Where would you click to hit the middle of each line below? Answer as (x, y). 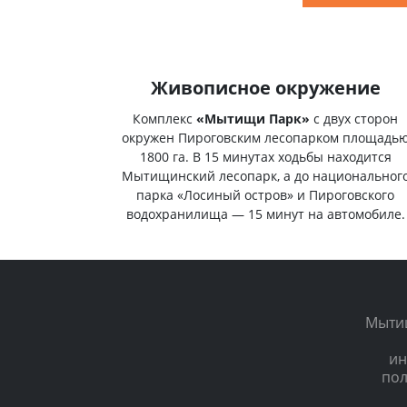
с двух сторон (354, 118)
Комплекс (164, 118)
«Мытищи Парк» (253, 118)
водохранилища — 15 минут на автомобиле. (265, 213)
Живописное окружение (265, 87)
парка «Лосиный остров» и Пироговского (265, 194)
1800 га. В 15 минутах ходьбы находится (265, 156)
